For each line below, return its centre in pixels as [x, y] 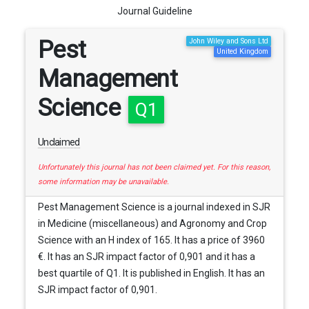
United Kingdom [242, 51]
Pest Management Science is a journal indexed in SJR [154, 207]
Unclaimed [59, 142]
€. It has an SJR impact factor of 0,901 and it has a [146, 257]
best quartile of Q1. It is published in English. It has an [151, 273]
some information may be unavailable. [103, 182]
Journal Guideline [154, 11]
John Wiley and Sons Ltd [228, 41]
